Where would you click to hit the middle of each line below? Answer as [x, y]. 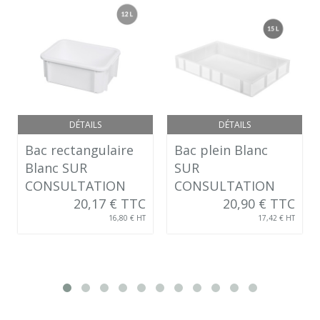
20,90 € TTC [259, 203]
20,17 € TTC [110, 203]
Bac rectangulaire [79, 150]
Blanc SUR [56, 167]
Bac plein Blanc [221, 150]
